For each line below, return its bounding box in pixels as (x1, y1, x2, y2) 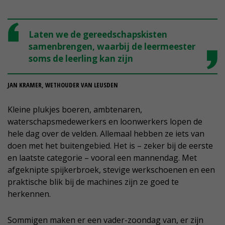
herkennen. (8, 188, 51, 200)
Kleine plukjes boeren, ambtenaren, (8, 104, 142, 116)
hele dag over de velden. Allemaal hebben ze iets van (8, 128, 204, 140)
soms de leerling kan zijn (29, 53, 133, 65)
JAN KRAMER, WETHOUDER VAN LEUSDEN (8, 80, 118, 90)
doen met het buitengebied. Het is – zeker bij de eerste (8, 140, 213, 152)
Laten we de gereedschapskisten (29, 29, 167, 41)
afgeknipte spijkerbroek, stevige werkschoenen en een (8, 164, 215, 176)
